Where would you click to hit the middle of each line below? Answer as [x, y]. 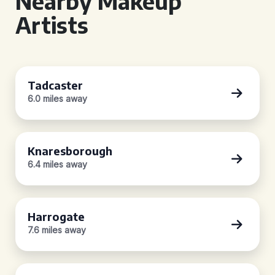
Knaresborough [70, 151]
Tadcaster [55, 85]
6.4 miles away [57, 164]
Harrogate [56, 216]
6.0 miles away [57, 99]
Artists [52, 25]
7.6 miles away [57, 230]
